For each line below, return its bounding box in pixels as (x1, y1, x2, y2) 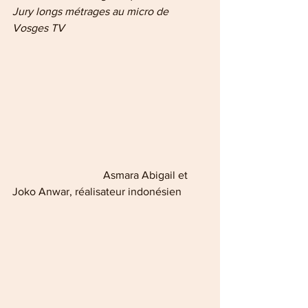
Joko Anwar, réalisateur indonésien (12, 185, 181, 197)
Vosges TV (12, 22, 65, 34)
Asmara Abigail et (12, 168, 103, 181)
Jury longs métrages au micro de (12, 5, 171, 18)
